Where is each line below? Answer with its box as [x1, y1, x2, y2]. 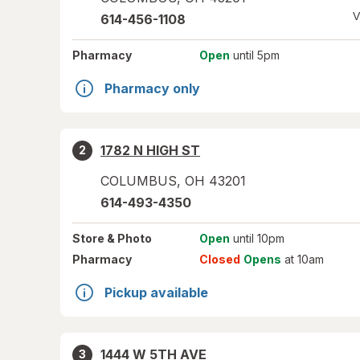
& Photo [104, 231, 152, 245]
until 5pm [229, 48, 280, 62]
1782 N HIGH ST [100, 142, 200, 158]
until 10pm [229, 231, 284, 245]
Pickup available [104, 284, 208, 301]
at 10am [280, 252, 324, 266]
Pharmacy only [104, 80, 200, 96]
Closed [198, 252, 240, 266]
